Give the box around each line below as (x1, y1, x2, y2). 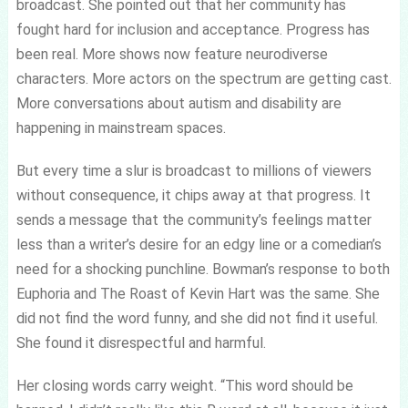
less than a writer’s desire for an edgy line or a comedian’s (15, 235, 382, 253)
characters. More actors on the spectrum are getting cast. (15, 69, 392, 87)
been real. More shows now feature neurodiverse (15, 45, 328, 63)
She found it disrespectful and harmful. (15, 333, 266, 352)
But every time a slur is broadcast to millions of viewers (15, 161, 372, 179)
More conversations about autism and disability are (15, 94, 342, 112)
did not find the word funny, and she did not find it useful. (15, 309, 378, 327)
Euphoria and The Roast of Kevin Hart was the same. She (15, 284, 380, 302)
